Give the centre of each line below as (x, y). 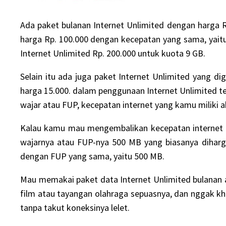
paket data (97, 180)
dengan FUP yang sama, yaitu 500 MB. (92, 156)
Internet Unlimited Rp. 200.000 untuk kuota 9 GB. (113, 53)
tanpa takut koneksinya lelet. (75, 208)
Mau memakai (48, 180)
